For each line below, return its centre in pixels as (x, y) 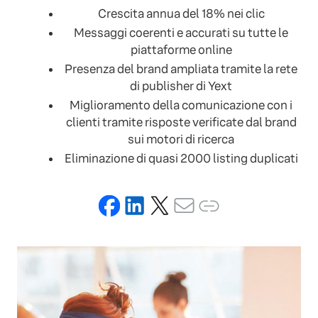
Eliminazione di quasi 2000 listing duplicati (181, 159)
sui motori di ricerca (181, 140)
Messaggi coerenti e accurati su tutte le (181, 33)
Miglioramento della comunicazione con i (181, 106)
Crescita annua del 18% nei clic (181, 14)
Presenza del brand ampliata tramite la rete (181, 70)
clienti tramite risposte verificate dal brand (181, 123)
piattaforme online (181, 50)
